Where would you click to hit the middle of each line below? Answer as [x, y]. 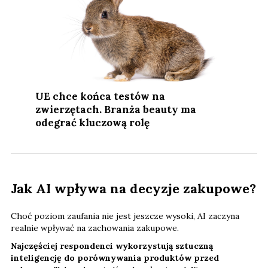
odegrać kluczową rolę [93, 123]
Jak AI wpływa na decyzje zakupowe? [133, 189]
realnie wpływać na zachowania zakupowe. [95, 228]
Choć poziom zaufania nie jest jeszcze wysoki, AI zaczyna [125, 216]
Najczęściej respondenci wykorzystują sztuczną [112, 246]
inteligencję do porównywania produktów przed [115, 258]
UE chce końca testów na [100, 97]
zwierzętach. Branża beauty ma [116, 110]
